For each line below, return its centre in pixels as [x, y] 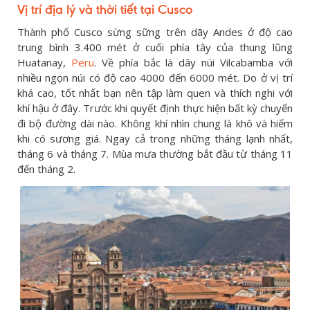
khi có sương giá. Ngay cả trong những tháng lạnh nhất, [155, 138]
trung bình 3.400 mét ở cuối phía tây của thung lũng [155, 47]
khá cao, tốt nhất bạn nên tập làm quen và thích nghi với [155, 93]
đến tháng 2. [46, 169]
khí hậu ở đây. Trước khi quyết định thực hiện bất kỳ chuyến [155, 108]
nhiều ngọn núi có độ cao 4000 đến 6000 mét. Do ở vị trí [155, 77]
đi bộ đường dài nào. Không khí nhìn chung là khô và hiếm [155, 123]
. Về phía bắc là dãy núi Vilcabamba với [193, 62]
